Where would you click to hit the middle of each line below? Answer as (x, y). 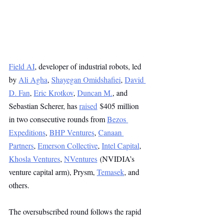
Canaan (111, 132)
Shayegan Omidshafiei (86, 79)
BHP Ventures (72, 132)
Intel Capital (120, 145)
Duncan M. (95, 93)
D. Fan (19, 93)
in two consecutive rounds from (58, 119)
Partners (21, 145)
